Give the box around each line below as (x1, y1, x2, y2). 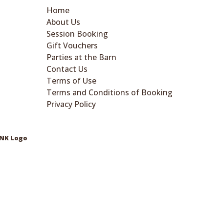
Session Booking (46, 28, 108, 39)
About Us (46, 16, 80, 27)
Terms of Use (46, 75, 96, 86)
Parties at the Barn (46, 51, 116, 63)
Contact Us (46, 63, 88, 74)
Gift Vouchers (46, 40, 98, 51)
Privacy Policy (46, 98, 96, 109)
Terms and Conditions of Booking (46, 87, 173, 98)
